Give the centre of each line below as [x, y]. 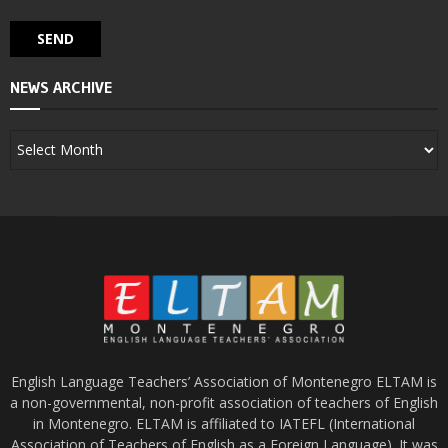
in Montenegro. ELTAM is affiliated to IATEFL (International [224, 424]
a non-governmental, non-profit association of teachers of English [224, 403]
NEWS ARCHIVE [61, 86]
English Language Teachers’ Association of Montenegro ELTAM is [224, 382]
